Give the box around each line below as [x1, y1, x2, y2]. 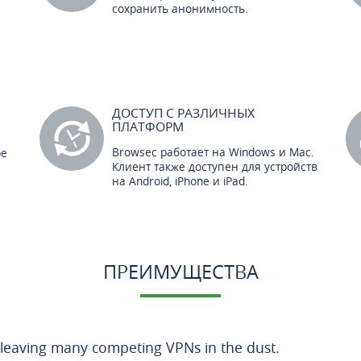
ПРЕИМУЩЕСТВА [102, 259, 259, 284]
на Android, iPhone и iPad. [112, 173, 248, 189]
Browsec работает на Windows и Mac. [112, 144, 314, 160]
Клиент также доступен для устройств [112, 159, 317, 174]
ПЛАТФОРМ [112, 118, 184, 135]
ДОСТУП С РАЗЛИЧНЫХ [112, 104, 255, 122]
